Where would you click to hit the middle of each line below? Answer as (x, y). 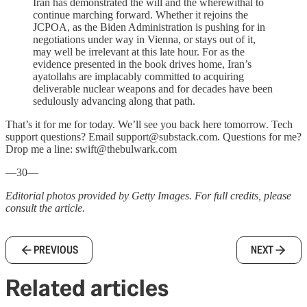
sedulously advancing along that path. (114, 101)
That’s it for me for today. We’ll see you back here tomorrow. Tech (149, 124)
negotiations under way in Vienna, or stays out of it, (144, 39)
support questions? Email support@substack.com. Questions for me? (153, 136)
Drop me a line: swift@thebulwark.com (91, 149)
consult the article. (45, 208)
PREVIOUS (56, 249)
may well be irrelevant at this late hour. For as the (139, 51)
